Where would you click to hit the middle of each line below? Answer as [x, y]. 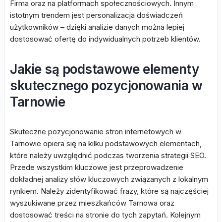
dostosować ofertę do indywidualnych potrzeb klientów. [105, 39]
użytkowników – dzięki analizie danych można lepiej [97, 27]
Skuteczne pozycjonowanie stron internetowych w [96, 132]
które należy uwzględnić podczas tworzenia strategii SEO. [108, 155]
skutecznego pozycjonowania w [106, 85]
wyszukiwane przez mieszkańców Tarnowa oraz [92, 203]
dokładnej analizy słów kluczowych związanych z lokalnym [109, 179]
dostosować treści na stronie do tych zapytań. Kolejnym [105, 215]
